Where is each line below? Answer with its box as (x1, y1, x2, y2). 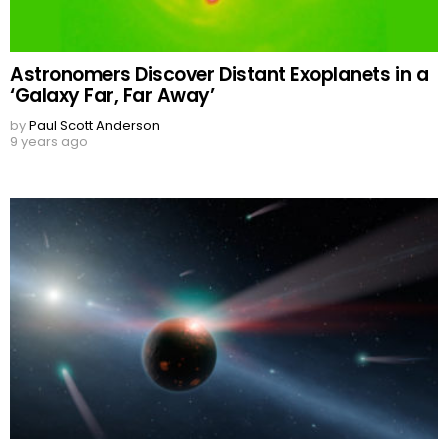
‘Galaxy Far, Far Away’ (10, 82, 215, 110)
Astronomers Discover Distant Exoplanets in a (10, 61, 429, 89)
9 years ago (10, 132, 88, 152)
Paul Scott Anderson (29, 116, 160, 136)
